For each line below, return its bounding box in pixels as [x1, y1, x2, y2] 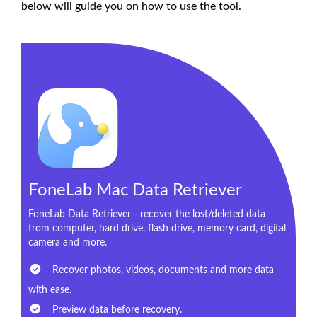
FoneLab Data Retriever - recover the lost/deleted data [28, 209, 265, 220]
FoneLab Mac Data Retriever [28, 182, 242, 200]
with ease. [28, 285, 71, 296]
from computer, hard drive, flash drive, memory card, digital [28, 224, 286, 234]
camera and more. [28, 238, 107, 248]
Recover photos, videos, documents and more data [50, 265, 274, 276]
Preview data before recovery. [50, 305, 182, 316]
